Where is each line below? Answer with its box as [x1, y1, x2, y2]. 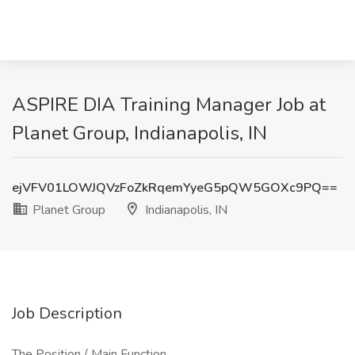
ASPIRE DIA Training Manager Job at [12, 92, 326, 117]
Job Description [12, 303, 122, 324]
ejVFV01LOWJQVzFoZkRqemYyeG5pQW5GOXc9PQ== [12, 179, 338, 197]
